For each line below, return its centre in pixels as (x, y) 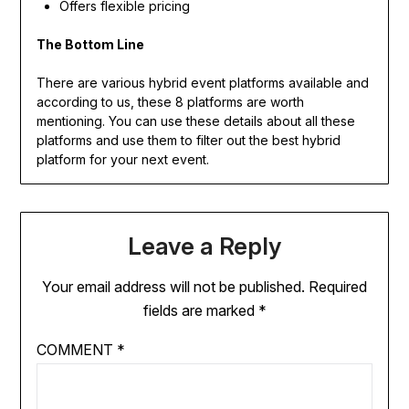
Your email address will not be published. (173, 286)
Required (338, 286)
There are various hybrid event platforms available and (202, 82)
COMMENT (76, 349)
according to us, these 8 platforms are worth (170, 101)
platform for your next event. (122, 159)
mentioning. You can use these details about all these (195, 121)
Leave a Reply (204, 246)
